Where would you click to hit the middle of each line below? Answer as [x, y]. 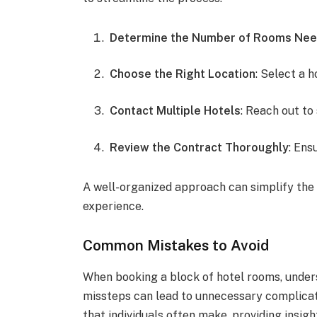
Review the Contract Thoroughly [200, 147]
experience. [114, 206]
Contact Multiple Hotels [175, 111]
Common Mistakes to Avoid [176, 246]
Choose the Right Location [183, 74]
